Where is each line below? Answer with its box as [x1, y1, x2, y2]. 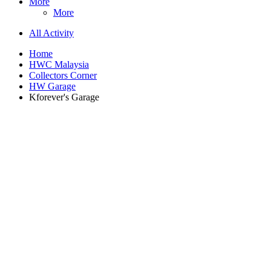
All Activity [29, 27, 74, 38]
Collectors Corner [29, 70, 97, 80]
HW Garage [29, 80, 76, 91]
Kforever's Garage [29, 91, 99, 102]
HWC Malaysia [29, 59, 89, 70]
